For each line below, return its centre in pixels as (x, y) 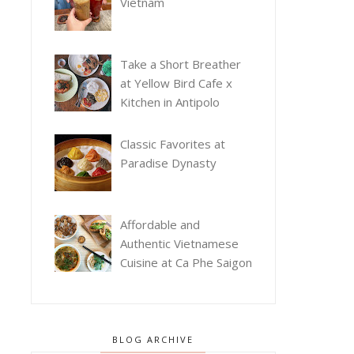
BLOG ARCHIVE (153, 339)
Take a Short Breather (180, 64)
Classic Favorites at (172, 144)
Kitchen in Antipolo (169, 102)
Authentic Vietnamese (179, 243)
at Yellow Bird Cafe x (176, 83)
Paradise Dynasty (168, 163)
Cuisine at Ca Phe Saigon (186, 262)
